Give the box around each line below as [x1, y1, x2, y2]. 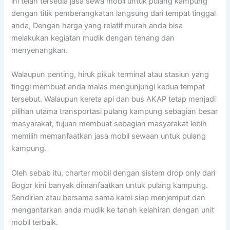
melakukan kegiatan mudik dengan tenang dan [11, 33, 175, 43]
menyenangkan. [11, 46, 68, 55]
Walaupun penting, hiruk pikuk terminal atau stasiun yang [11, 70, 209, 80]
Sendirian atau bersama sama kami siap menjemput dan [11, 193, 206, 202]
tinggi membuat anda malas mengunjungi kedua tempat [11, 82, 205, 92]
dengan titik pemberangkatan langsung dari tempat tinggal [11, 9, 216, 18]
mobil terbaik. [11, 217, 59, 227]
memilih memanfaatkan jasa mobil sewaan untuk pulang [11, 131, 206, 141]
